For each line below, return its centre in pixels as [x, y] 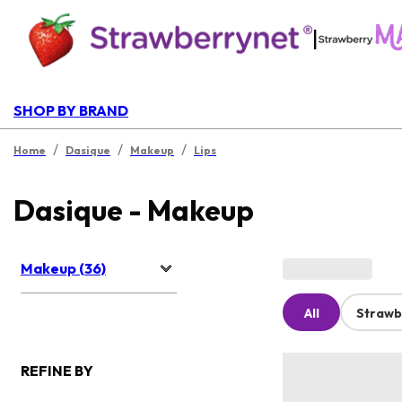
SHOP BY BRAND [71, 110]
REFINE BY [57, 371]
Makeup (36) [63, 269]
